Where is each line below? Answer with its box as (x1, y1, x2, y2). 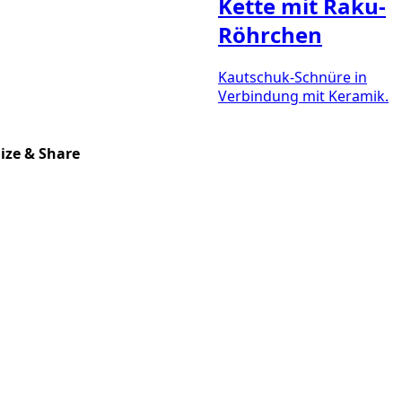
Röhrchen (218, 19, 322, 49)
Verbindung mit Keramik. (218, 86, 389, 107)
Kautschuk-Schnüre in (218, 67, 367, 88)
